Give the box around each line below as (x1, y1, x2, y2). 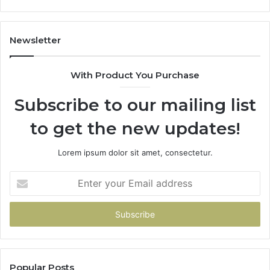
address (9, 210, 39, 220)
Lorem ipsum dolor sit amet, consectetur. (57, 148, 213, 158)
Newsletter (10, 34, 61, 46)
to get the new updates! (30, 118, 240, 139)
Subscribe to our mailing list (14, 95, 256, 116)
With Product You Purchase (71, 69, 199, 81)
